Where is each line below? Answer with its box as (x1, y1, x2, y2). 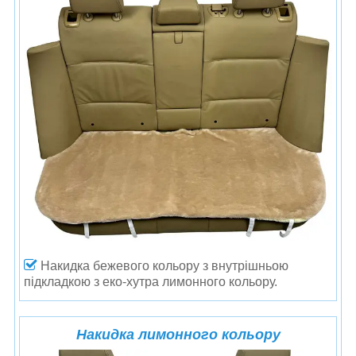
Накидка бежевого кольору (37, 258, 203, 273)
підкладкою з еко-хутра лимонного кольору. (24, 274, 277, 288)
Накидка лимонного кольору (75, 326, 281, 342)
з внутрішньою (203, 258, 288, 273)
